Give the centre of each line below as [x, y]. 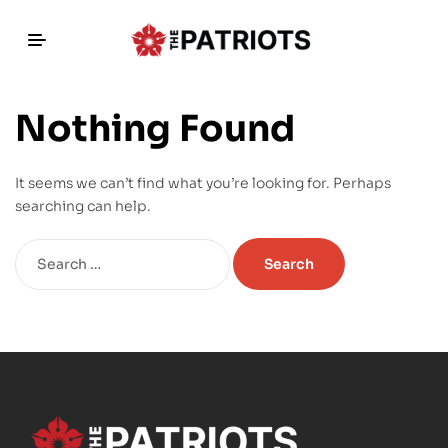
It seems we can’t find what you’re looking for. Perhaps [203, 183]
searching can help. [83, 206]
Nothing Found [155, 128]
